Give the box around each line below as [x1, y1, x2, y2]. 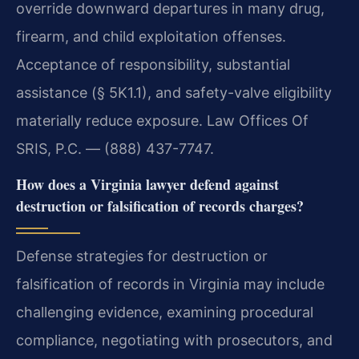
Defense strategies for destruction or [16, 248, 268, 265]
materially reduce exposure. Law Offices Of [16, 112, 309, 130]
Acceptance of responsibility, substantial [16, 56, 290, 74]
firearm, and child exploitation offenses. [16, 28, 286, 46]
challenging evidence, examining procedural [16, 304, 313, 321]
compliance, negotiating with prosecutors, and [16, 332, 333, 349]
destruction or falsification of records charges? [16, 196, 304, 217]
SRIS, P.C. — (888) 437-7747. [16, 140, 214, 158]
